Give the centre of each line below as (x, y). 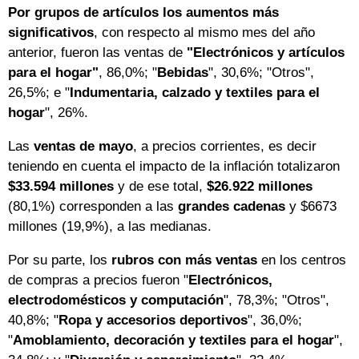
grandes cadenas (232, 206)
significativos (51, 32)
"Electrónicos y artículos (266, 52)
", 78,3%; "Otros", (276, 300)
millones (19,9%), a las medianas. (110, 226)
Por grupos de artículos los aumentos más (143, 12)
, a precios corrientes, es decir (225, 146)
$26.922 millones (260, 186)
